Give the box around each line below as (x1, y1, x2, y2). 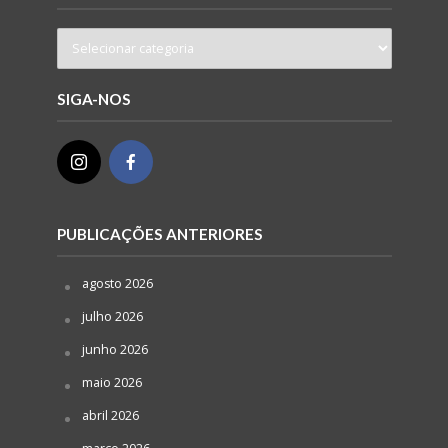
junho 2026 (81, 340, 148, 358)
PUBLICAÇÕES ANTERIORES (56, 224, 263, 243)
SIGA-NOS (56, 89, 131, 108)
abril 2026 (81, 406, 139, 424)
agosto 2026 (81, 274, 153, 292)
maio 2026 (81, 373, 142, 391)
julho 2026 (81, 307, 143, 325)
